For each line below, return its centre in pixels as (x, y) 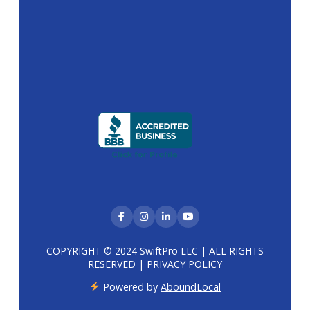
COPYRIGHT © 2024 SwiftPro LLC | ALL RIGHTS (155, 250)
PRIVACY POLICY (184, 264)
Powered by (132, 286)
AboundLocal (191, 286)
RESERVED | (117, 264)
